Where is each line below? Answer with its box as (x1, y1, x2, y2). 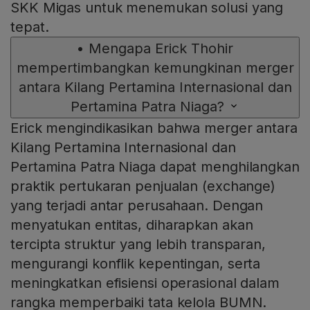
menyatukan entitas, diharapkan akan (10, 217, 253, 234)
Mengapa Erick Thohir (89, 40, 233, 57)
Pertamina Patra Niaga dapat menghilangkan (10, 158, 300, 176)
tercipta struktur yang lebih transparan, (10, 236, 266, 253)
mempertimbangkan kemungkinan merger (16, 60, 294, 77)
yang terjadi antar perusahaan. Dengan (10, 197, 264, 215)
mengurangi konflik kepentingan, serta (10, 255, 261, 273)
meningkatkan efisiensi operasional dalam (10, 275, 280, 292)
